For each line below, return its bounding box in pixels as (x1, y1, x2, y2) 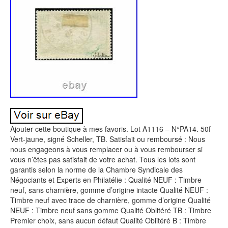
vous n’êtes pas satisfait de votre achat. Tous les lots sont (10, 154, 195, 164)
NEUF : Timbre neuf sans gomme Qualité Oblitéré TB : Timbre (10, 205, 211, 215)
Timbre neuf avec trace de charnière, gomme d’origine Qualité (10, 195, 211, 205)
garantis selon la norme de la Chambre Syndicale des (10, 164, 183, 175)
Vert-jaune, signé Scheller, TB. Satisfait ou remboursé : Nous (10, 134, 205, 144)
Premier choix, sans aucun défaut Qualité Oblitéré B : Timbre (10, 215, 206, 225)
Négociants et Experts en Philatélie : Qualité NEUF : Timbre (10, 175, 202, 185)
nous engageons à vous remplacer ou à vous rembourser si (10, 144, 203, 154)
